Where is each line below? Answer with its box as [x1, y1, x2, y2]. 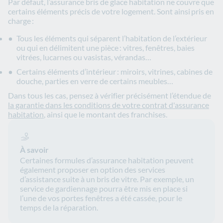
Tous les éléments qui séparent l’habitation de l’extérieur [16, 33, 207, 43]
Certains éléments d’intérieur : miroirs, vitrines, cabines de [16, 67, 213, 77]
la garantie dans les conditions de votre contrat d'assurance [8, 100, 209, 110]
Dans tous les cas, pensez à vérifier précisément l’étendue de [8, 91, 211, 101]
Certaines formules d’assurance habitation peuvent [20, 155, 194, 165]
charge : [8, 16, 34, 26]
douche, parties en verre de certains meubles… [16, 76, 173, 86]
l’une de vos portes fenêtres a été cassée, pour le [20, 193, 182, 203]
